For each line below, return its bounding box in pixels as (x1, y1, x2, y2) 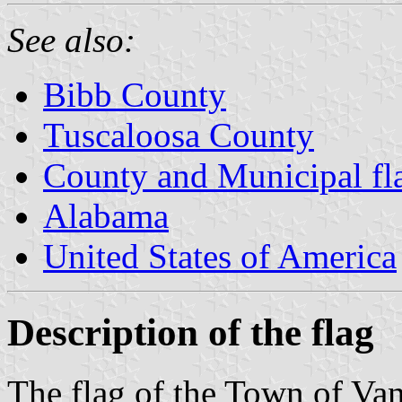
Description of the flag (7, 310, 374, 354)
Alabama (43, 196, 169, 235)
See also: (7, 20, 135, 59)
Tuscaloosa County (43, 115, 314, 154)
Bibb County (43, 74, 226, 114)
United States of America (43, 236, 397, 275)
